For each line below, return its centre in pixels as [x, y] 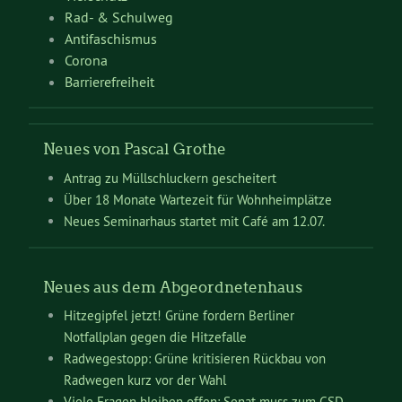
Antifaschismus [111, 39]
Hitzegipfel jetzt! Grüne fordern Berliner [179, 316]
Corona [86, 61]
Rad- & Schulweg [119, 17]
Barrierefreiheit [109, 82]
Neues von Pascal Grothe [135, 149]
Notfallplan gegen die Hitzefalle [155, 337]
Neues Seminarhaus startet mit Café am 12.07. [194, 221]
